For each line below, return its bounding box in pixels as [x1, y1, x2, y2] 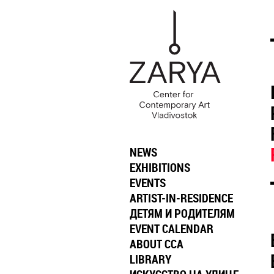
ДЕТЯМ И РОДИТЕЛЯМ [130, 206, 235, 222]
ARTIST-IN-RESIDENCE [130, 190, 233, 207]
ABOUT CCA [130, 236, 183, 253]
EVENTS [130, 175, 166, 191]
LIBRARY [130, 251, 171, 268]
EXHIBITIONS [130, 160, 190, 176]
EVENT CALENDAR [130, 221, 213, 237]
